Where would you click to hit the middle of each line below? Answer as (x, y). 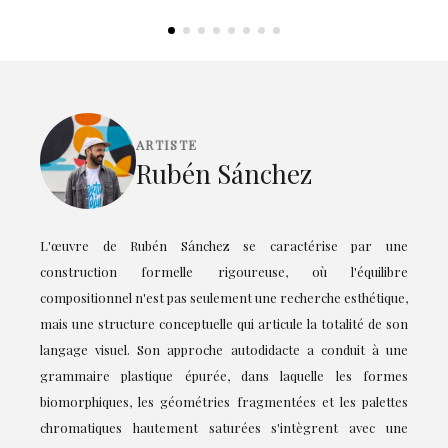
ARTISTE (167, 145)
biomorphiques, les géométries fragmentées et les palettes (224, 401)
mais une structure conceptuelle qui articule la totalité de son (224, 323)
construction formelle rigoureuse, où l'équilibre (224, 271)
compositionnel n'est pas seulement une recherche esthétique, (224, 297)
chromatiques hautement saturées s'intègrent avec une (224, 427)
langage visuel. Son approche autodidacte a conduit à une (224, 349)
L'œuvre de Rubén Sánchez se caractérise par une (224, 245)
